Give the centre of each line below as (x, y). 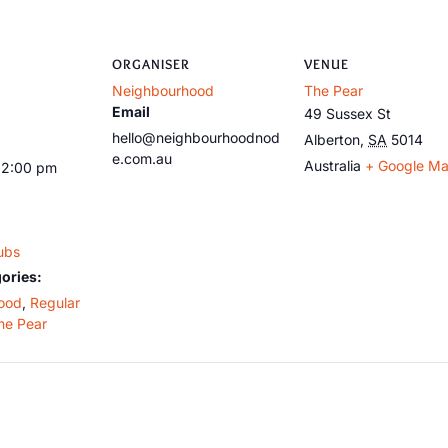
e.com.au (142, 158)
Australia (332, 165)
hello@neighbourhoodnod (196, 137)
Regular (55, 302)
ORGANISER (151, 64)
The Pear (333, 90)
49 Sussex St (347, 113)
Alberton (332, 139)
